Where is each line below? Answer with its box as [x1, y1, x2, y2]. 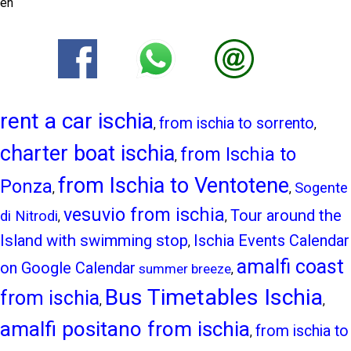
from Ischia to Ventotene [58, 173, 289, 198]
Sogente [295, 179, 348, 197]
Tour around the [230, 206, 342, 225]
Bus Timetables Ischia [105, 284, 323, 310]
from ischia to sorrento [159, 114, 314, 132]
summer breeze [139, 261, 231, 277]
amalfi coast [237, 255, 344, 278]
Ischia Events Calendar [194, 231, 349, 250]
